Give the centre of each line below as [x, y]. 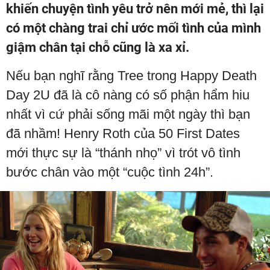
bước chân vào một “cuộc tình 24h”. [110, 172]
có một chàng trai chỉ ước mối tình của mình [133, 28]
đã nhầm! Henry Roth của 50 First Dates [123, 133]
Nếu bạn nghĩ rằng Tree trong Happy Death [131, 76]
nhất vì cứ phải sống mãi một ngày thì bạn [128, 114]
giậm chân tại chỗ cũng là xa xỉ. [98, 47]
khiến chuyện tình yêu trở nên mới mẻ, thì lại [135, 9]
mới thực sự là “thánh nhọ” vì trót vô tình [123, 153]
